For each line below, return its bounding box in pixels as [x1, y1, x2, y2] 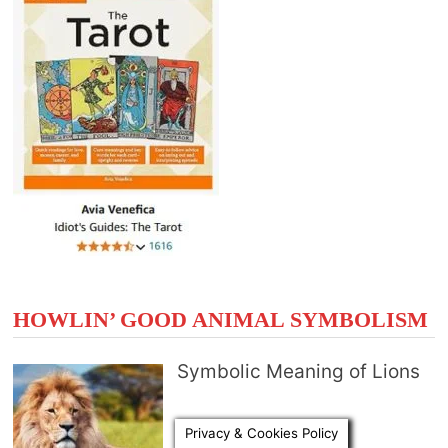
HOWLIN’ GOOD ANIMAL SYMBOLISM [12, 307, 428, 333]
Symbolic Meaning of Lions [177, 360, 421, 384]
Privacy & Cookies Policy [185, 425, 338, 441]
